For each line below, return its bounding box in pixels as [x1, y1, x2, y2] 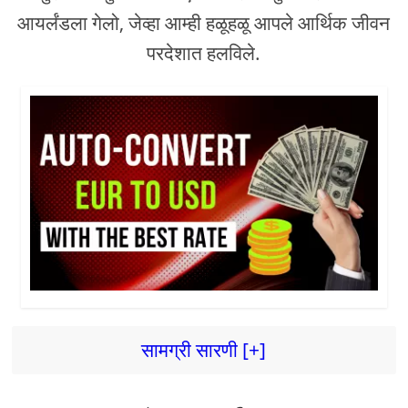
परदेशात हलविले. [147, 40, 261, 66]
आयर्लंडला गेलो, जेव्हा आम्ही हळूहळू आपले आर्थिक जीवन [17, 10, 391, 36]
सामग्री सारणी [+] [141, 337, 267, 363]
